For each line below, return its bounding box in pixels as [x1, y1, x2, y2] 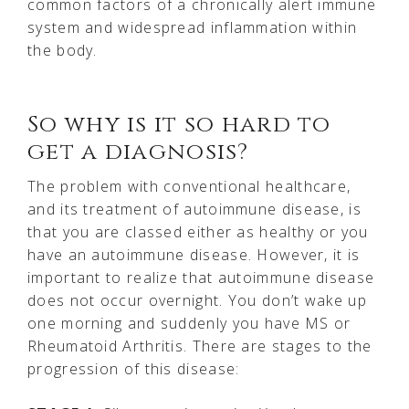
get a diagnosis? [27, 136, 248, 167]
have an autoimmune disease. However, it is [27, 244, 361, 265]
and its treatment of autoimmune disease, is [27, 198, 362, 219]
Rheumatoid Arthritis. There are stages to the [27, 335, 372, 356]
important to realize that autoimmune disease [27, 267, 375, 288]
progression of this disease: [27, 358, 240, 379]
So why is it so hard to [27, 109, 330, 140]
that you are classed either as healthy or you [27, 221, 369, 242]
